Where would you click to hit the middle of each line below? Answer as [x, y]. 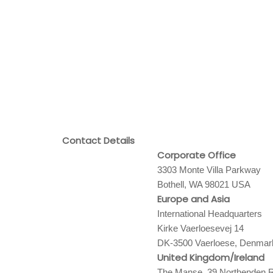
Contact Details [98, 140]
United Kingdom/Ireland [211, 257]
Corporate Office [197, 155]
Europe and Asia [194, 199]
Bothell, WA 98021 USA [204, 184]
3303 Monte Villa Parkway [209, 170]
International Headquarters [210, 214]
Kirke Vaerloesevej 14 [201, 228]
